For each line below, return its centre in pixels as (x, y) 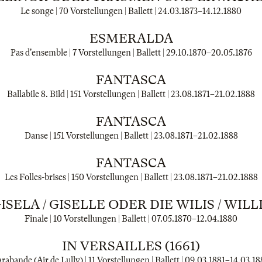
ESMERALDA (131, 38)
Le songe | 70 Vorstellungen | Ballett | (89, 11)
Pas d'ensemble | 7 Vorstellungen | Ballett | (88, 53)
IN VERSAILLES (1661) (131, 246)
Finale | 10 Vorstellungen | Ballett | (88, 219)
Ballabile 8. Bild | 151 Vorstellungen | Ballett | (89, 94)
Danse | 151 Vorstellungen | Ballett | (89, 136)
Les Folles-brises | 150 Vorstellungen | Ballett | (89, 177)
